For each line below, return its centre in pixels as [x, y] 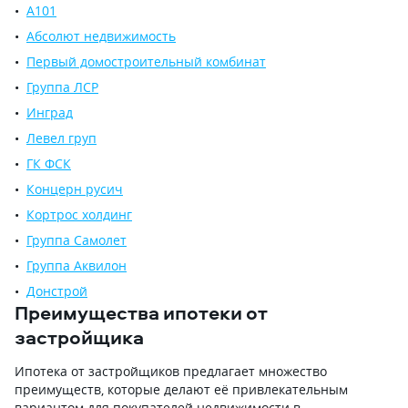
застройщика [79, 337]
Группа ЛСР [62, 87]
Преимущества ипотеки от [141, 312]
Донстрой [57, 291]
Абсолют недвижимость [101, 36]
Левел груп [61, 138]
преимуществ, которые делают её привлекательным [181, 389]
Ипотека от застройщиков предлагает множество [171, 371]
